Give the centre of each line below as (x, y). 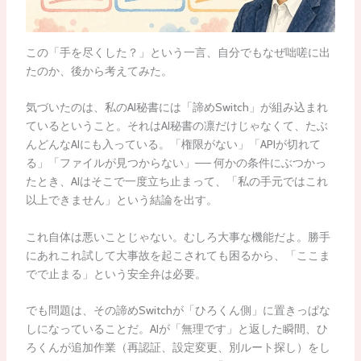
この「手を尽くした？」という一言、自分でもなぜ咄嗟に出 (178, 52)
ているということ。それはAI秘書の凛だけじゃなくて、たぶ (176, 126)
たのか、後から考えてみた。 (99, 71)
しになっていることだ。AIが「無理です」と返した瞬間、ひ (176, 328)
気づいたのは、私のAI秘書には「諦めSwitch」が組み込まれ (176, 108)
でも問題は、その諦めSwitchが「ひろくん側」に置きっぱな (178, 310)
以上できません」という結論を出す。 (121, 200)
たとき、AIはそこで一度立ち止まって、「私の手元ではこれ (176, 182)
